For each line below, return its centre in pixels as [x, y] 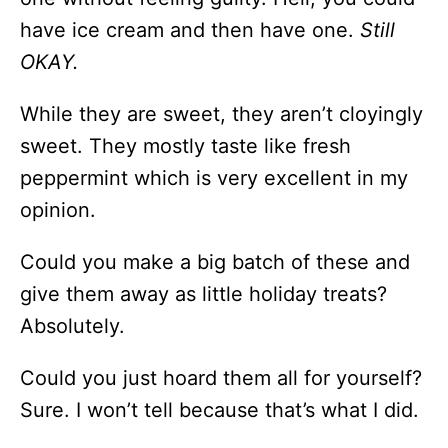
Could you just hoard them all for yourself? [221, 377]
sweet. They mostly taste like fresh [185, 145]
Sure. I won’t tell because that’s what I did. [219, 409]
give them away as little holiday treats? [203, 293]
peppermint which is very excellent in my [214, 177]
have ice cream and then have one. [190, 29]
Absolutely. [72, 325]
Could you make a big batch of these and [215, 261]
